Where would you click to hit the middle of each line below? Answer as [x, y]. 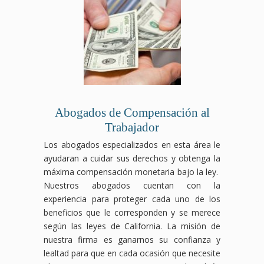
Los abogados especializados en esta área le [132, 144]
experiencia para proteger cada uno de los [132, 199]
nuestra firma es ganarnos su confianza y [132, 239]
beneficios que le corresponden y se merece [132, 212]
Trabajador [132, 127]
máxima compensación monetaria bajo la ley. [132, 171]
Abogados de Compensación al [132, 112]
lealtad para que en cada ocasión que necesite [132, 253]
